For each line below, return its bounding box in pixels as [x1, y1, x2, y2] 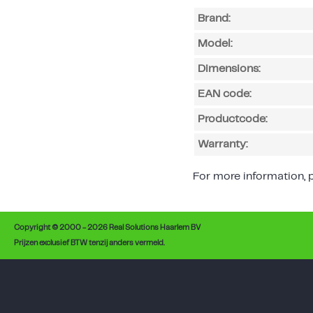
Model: [198, 38, 232, 49]
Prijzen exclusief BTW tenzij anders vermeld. [14, 239, 165, 247]
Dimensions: [198, 63, 260, 74]
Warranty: [198, 138, 247, 150]
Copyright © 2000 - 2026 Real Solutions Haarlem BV [14, 224, 201, 231]
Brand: [198, 13, 230, 24]
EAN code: [198, 88, 251, 99]
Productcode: [198, 113, 267, 124]
